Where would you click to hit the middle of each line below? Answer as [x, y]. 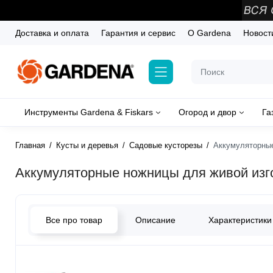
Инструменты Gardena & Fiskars [89, 112]
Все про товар [74, 220]
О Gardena [209, 33]
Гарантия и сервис [138, 33]
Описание [155, 220]
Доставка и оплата [52, 33]
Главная [30, 146]
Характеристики [240, 220]
